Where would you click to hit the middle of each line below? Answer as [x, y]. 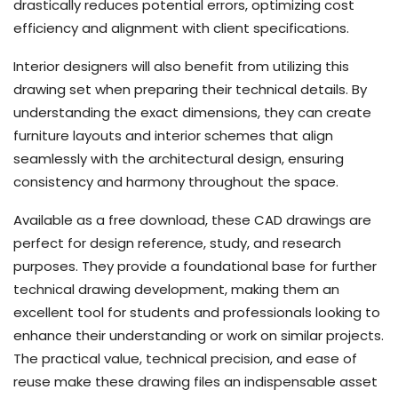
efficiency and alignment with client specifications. [181, 28]
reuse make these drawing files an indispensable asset [195, 381]
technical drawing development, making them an [176, 289]
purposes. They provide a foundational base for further [195, 266]
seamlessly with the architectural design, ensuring [179, 158]
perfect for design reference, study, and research [177, 243]
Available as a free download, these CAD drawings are [192, 219]
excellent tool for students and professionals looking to [197, 312]
